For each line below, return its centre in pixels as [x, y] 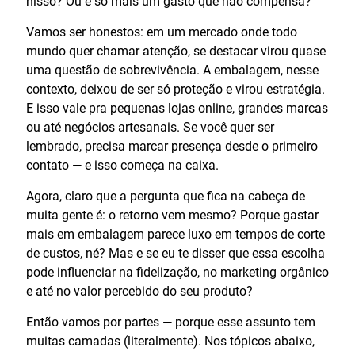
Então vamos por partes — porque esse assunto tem [171, 322]
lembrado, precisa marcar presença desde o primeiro [172, 146]
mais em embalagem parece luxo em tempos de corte [176, 234]
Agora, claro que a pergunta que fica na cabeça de [166, 196]
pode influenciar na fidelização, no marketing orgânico [177, 272]
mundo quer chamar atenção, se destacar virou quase [176, 51]
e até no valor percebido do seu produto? [139, 291]
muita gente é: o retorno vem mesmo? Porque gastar [172, 215]
